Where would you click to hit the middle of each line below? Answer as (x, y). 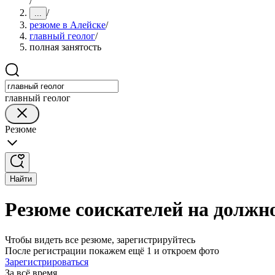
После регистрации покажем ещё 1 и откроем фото (112, 250)
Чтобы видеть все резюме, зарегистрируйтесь (100, 239)
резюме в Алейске (68, 25)
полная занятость (65, 47)
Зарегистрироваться (47, 261)
